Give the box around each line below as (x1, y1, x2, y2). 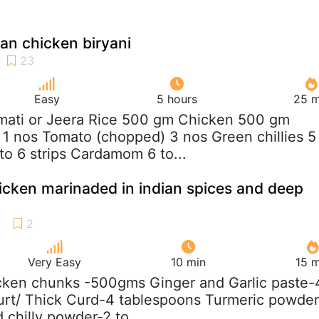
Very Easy (28, 254, 81, 269)
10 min (171, 254, 206, 269)
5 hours (156, 91, 197, 106)
